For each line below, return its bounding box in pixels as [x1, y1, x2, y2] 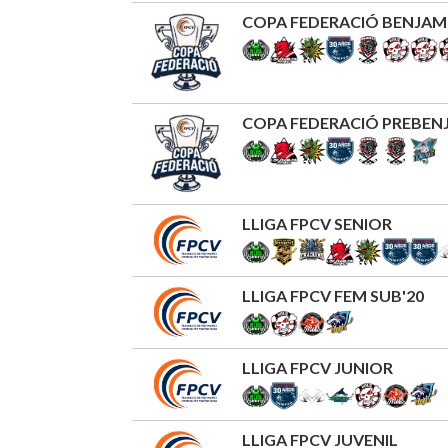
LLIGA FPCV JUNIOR [242, 358, 393, 377]
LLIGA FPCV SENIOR [242, 214, 392, 233]
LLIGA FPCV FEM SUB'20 [242, 286, 424, 305]
